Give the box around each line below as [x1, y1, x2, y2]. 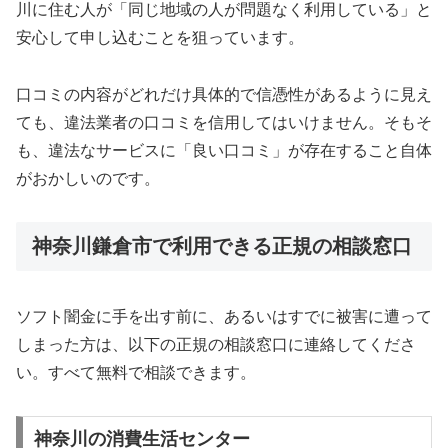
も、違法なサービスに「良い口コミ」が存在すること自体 [16, 141, 432, 159]
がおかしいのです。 [16, 169, 160, 187]
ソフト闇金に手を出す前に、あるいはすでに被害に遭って [16, 308, 432, 326]
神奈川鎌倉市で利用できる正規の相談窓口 [32, 234, 412, 257]
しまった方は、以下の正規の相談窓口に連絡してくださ [16, 336, 416, 354]
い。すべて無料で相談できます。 [16, 364, 256, 382]
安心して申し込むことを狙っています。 [16, 29, 304, 47]
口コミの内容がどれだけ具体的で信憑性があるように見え [16, 85, 432, 103]
